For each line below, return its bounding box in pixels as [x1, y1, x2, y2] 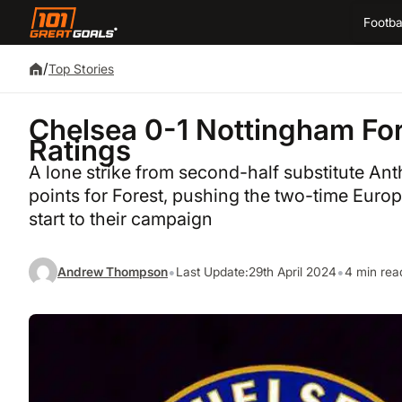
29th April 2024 [249, 264, 336, 279]
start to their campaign [29, 208, 213, 231]
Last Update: [176, 264, 249, 279]
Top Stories [48, 61, 114, 76]
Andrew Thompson [57, 264, 168, 279]
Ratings [29, 133, 131, 169]
